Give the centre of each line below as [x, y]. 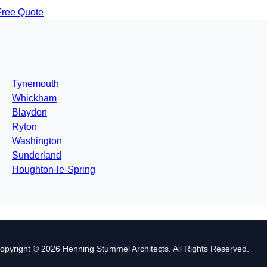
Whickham [34, 98]
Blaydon [30, 113]
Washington [37, 141]
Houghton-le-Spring [54, 170]
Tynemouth [35, 84]
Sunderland [37, 156]
